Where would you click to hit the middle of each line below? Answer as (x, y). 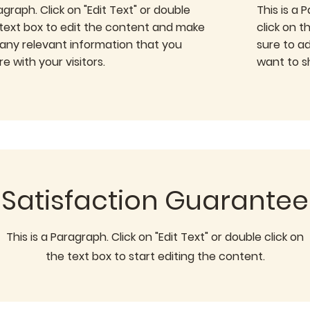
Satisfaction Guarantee (155, 200)
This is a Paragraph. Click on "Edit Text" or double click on (155, 237)
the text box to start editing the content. (155, 256)
